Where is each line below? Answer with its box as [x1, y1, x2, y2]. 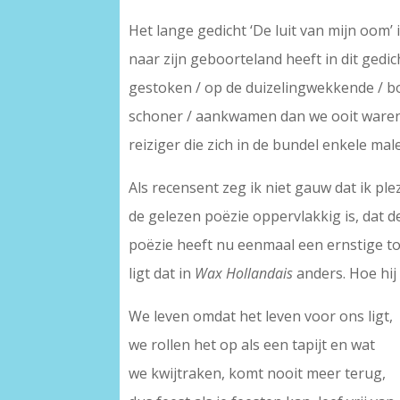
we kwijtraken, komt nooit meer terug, [129, 363, 387, 384]
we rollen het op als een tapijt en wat [129, 335, 376, 355]
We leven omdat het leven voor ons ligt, [129, 306, 394, 327]
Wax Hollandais [195, 263, 294, 284]
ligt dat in [129, 263, 196, 284]
